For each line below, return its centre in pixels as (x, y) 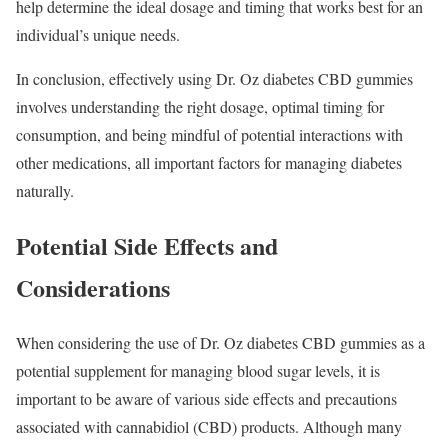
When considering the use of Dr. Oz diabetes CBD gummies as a (220, 342)
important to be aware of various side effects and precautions (206, 398)
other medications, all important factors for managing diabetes (209, 162)
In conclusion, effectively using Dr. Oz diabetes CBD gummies (214, 78)
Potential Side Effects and (147, 245)
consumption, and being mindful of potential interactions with (209, 134)
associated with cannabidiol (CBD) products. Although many (209, 426)
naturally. (45, 190)
